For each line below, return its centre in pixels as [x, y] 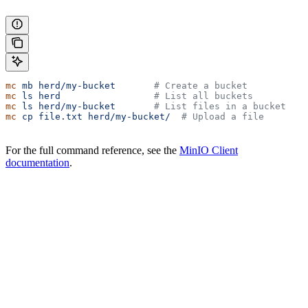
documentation [37, 163]
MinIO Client [209, 151]
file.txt [58, 117]
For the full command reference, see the [92, 151]
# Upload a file [217, 117]
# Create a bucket [181, 86]
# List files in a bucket [201, 107]
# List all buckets [157, 96]
